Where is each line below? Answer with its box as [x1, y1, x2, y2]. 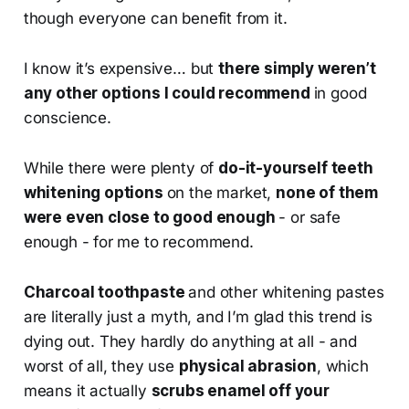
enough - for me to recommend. [23, 233, 254, 252]
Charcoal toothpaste [23, 283, 189, 302]
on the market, [166, 184, 277, 203]
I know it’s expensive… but [23, 59, 219, 79]
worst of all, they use [23, 357, 179, 376]
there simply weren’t [218, 59, 376, 79]
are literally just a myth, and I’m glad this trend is [23, 308, 372, 327]
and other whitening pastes [188, 283, 384, 302]
